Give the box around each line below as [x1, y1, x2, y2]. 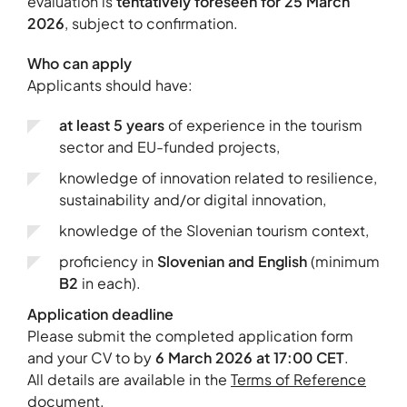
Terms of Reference [231, 370, 366, 390]
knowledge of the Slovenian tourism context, [59, 221, 369, 241]
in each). [78, 273, 141, 293]
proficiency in [59, 252, 157, 272]
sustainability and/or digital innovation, [59, 190, 326, 210]
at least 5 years [59, 115, 164, 135]
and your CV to [27, 348, 134, 368]
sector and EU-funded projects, [59, 137, 280, 157]
